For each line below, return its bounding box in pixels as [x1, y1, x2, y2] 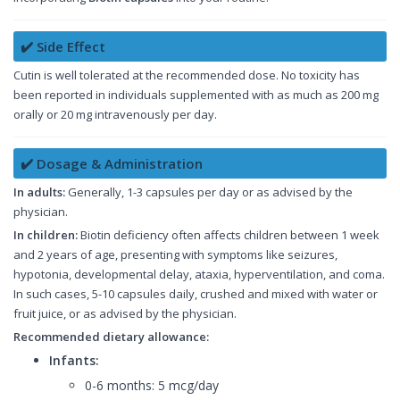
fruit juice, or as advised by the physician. [13, 305, 237, 322]
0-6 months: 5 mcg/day [85, 377, 219, 395]
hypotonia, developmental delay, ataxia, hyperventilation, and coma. [13, 266, 385, 283]
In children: [13, 227, 78, 244]
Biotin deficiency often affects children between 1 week [78, 227, 379, 244]
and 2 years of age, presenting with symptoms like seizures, [13, 246, 337, 263]
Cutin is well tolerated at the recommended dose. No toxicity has [13, 67, 360, 84]
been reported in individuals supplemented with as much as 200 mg [13, 87, 379, 104]
